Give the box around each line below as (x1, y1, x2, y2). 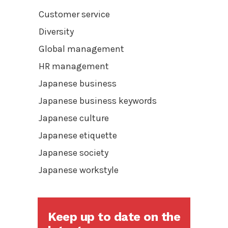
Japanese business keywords (39, 95, 157, 106)
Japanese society (39, 147, 108, 158)
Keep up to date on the (48, 209, 180, 224)
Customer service (39, 8, 110, 20)
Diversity (39, 25, 74, 37)
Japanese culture (39, 112, 109, 124)
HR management (39, 60, 109, 72)
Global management (39, 43, 124, 54)
